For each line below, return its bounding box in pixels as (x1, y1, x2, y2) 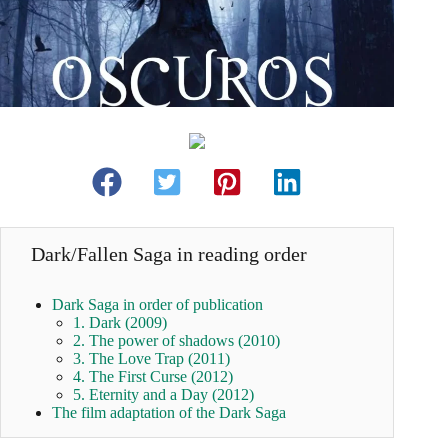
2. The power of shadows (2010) (72, 332, 280, 350)
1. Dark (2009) (72, 314, 167, 332)
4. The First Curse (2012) (72, 368, 233, 386)
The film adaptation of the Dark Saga (51, 404, 286, 422)
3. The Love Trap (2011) (72, 350, 230, 368)
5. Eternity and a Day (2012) (72, 386, 254, 404)
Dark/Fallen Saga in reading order (31, 243, 307, 266)
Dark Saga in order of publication (51, 296, 263, 314)
